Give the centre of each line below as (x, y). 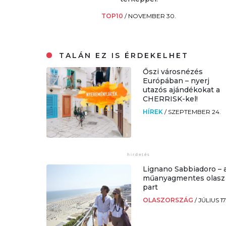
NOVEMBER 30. (152, 16)
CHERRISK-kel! (171, 99)
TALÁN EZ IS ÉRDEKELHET (122, 55)
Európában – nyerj (176, 80)
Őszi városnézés (173, 71)
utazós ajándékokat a (182, 90)
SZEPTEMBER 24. (195, 111)
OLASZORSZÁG (169, 200)
